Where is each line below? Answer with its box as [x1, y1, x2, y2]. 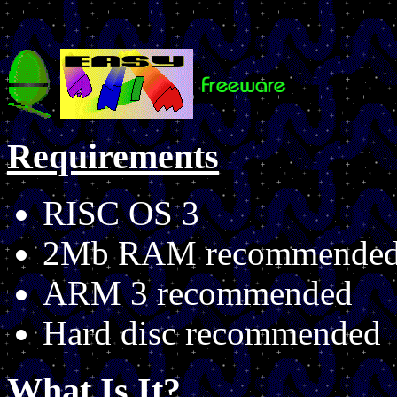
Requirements [7, 136, 219, 176]
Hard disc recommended [43, 314, 381, 353]
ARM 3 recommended [43, 274, 353, 313]
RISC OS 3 [43, 194, 199, 233]
